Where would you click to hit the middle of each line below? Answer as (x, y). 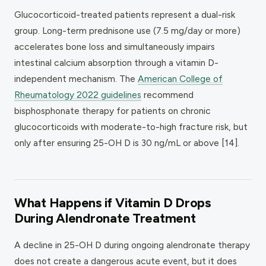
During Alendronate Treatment (105, 218)
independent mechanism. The (76, 78)
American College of (180, 78)
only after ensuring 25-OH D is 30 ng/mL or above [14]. (127, 142)
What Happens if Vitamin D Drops (113, 202)
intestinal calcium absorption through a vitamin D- (116, 62)
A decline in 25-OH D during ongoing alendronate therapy (132, 245)
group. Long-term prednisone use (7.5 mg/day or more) (127, 30)
